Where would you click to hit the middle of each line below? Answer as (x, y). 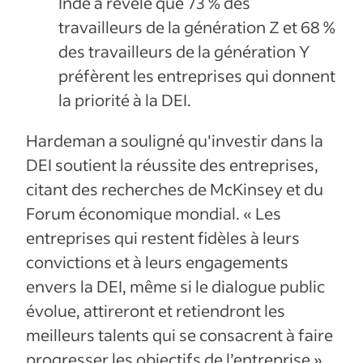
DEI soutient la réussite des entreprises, (172, 165)
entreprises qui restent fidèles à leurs (163, 238)
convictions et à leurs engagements (157, 262)
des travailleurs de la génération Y (184, 51)
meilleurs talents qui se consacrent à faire (179, 335)
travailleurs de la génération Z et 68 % (197, 27)
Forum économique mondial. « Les (154, 214)
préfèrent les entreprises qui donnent (197, 76)
